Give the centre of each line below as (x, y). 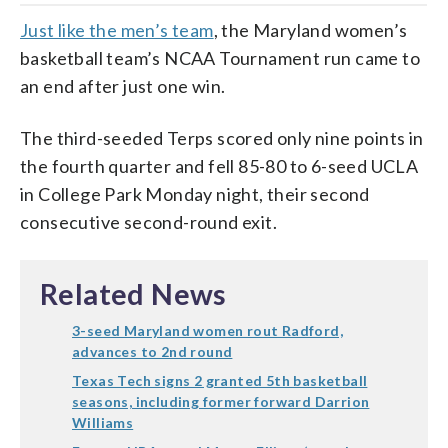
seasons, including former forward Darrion (221, 401)
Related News (133, 293)
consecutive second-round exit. (148, 221)
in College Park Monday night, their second (195, 193)
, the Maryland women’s (310, 29)
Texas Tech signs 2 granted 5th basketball (220, 380)
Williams (103, 422)
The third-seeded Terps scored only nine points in (222, 137)
